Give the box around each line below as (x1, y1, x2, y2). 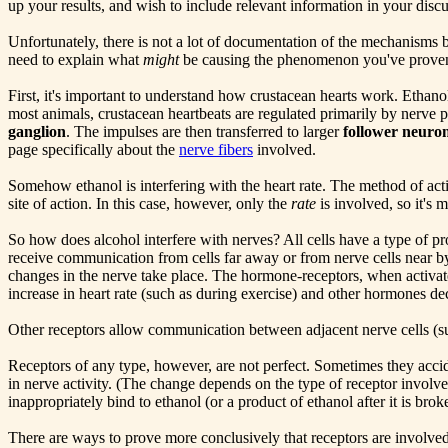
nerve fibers (179, 141, 253, 159)
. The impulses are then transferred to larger (66, 123, 343, 141)
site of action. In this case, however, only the (8, 195, 291, 213)
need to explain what (8, 51, 143, 69)
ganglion (8, 123, 66, 141)
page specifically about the (8, 141, 179, 159)
